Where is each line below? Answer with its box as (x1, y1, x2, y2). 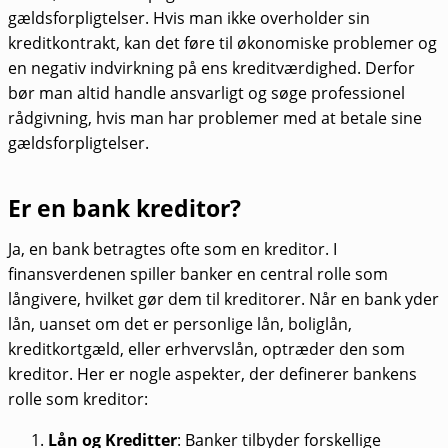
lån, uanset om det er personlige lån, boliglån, (8, 313, 352, 336)
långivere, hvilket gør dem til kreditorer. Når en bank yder (8, 288, 439, 311)
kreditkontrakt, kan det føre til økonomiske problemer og (8, 32, 437, 54)
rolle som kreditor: (8, 388, 148, 411)
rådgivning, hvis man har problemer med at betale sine (8, 107, 422, 129)
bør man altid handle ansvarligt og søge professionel (8, 82, 405, 104)
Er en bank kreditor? (8, 191, 241, 224)
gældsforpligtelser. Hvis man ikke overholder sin (8, 7, 370, 29)
